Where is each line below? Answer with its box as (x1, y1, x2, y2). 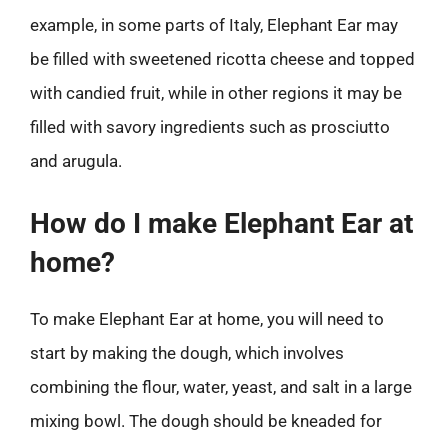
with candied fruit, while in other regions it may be (30, 83, 402, 103)
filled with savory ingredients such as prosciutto (30, 117, 390, 137)
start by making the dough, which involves (30, 342, 344, 363)
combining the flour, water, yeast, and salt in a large (30, 376, 412, 397)
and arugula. (30, 151, 122, 171)
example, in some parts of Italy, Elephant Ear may (30, 15, 398, 35)
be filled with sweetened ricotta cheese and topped (30, 49, 415, 69)
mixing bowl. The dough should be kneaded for (30, 410, 382, 431)
